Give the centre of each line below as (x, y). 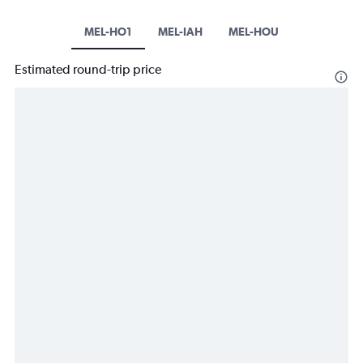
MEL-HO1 (108, 32)
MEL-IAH (180, 32)
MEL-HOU (254, 32)
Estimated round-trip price (88, 70)
